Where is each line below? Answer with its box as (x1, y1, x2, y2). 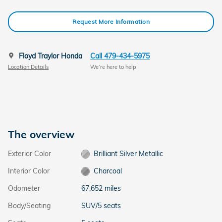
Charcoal (94, 166, 122, 175)
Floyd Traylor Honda (19, 51, 82, 60)
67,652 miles (81, 183, 121, 193)
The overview (8, 127, 75, 141)
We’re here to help (90, 63, 136, 70)
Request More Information (72, 18, 150, 26)
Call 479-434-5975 (90, 51, 150, 60)
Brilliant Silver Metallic (94, 149, 164, 158)
